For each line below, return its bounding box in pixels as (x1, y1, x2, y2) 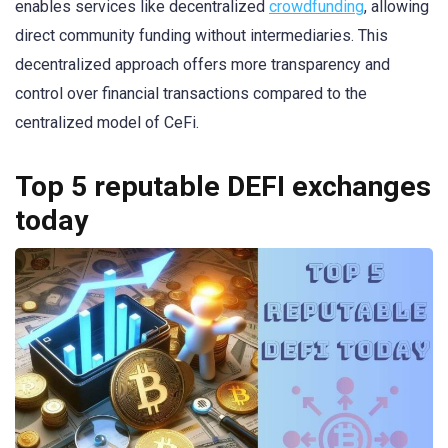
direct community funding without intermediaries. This (15, 25, 388, 45)
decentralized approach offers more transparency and (15, 54, 390, 74)
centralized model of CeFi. (15, 112, 199, 132)
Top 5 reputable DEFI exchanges (15, 170, 431, 204)
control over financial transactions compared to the (15, 83, 367, 103)
